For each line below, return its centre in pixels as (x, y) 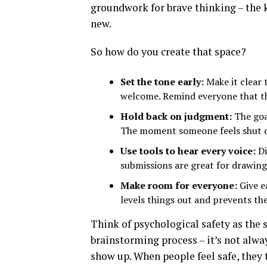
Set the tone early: (162, 82)
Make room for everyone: (179, 185)
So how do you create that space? (168, 52)
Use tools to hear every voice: (188, 151)
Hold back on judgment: (176, 116)
